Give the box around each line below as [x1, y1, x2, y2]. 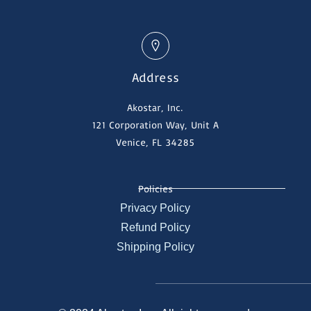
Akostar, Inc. [127, 101, 184, 114]
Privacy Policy [120, 201, 191, 214]
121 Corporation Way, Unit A [92, 118, 219, 131]
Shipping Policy [116, 240, 194, 253]
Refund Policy [120, 221, 190, 233]
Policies [137, 182, 173, 195]
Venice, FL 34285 [116, 135, 195, 149]
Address [131, 69, 179, 85]
